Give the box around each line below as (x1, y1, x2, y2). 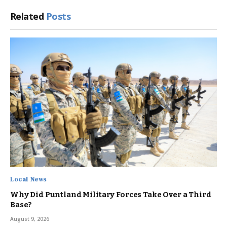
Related (10, 10, 46, 22)
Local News (10, 175, 47, 183)
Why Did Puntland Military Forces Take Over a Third (10, 190, 211, 199)
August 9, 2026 (10, 215, 49, 222)
